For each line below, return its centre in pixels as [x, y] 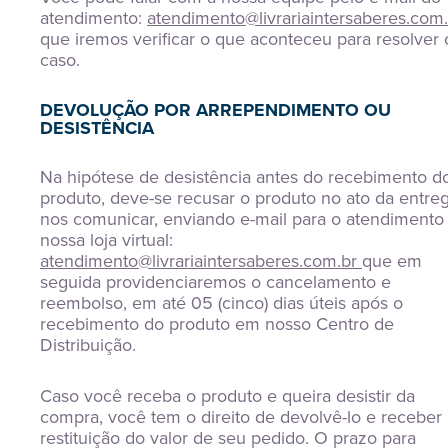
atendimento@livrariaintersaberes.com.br [198, 261]
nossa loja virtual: [106, 240]
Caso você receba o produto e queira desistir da [227, 396]
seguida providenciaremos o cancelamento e [215, 282]
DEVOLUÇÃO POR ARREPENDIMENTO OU [215, 110]
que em [392, 261]
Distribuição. [88, 345]
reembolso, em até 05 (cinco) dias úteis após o [221, 303]
